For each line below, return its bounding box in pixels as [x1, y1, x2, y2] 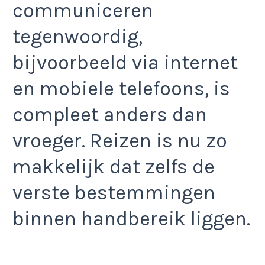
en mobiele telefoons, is [12, 76, 230, 101]
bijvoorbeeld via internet [12, 50, 238, 75]
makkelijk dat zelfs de [12, 154, 215, 179]
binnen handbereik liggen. [12, 206, 250, 231]
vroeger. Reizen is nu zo [12, 128, 227, 153]
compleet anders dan [12, 102, 207, 127]
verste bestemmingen [12, 180, 215, 205]
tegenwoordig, [12, 24, 143, 49]
